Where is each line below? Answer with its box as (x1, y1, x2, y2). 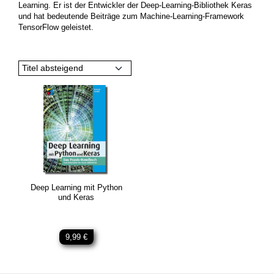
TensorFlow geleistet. (18, 23, 94, 32)
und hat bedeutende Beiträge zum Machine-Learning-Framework (18, 12, 244, 21)
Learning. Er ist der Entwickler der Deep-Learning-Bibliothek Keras (18, 1, 252, 10)
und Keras (58, 193, 94, 202)
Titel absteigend (40, 63, 83, 73)
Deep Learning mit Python (30, 183, 122, 192)
